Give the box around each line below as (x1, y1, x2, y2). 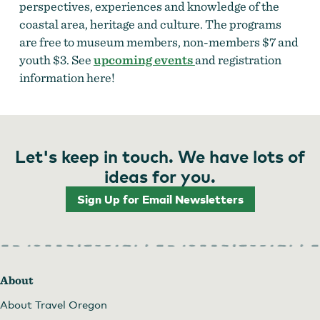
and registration (194, 51, 281, 67)
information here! (19, 69, 115, 85)
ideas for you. (104, 165, 216, 186)
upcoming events (93, 51, 195, 67)
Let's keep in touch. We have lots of (15, 145, 305, 166)
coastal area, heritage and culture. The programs (19, 16, 281, 31)
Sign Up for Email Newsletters (76, 191, 244, 206)
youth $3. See (19, 51, 94, 67)
